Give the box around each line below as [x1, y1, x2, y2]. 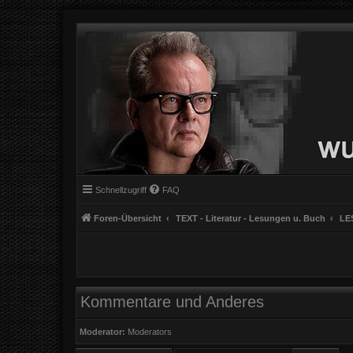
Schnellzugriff [95, 185, 147, 195]
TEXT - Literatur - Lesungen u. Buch [176, 214, 325, 223]
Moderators [128, 326, 173, 336]
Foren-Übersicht [94, 214, 162, 223]
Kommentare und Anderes [80, 293, 264, 311]
